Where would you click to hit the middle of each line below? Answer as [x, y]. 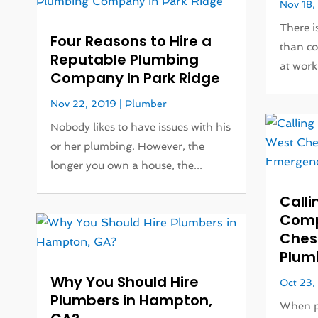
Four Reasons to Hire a [131, 42]
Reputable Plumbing [125, 60]
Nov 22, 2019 [84, 104]
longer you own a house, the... [127, 166]
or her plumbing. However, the [128, 147]
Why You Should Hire [125, 282]
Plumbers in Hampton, [132, 301]
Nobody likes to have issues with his [141, 127]
